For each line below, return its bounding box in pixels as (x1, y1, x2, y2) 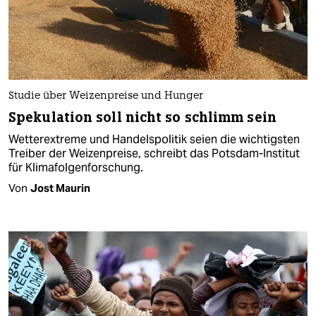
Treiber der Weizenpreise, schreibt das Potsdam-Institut (8, 145, 300, 161)
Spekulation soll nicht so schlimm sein (8, 108, 276, 126)
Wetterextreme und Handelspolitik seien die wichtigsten (8, 131, 300, 147)
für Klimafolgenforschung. (8, 159, 143, 175)
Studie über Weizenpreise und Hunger (8, 90, 203, 102)
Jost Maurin (30, 181, 90, 195)
